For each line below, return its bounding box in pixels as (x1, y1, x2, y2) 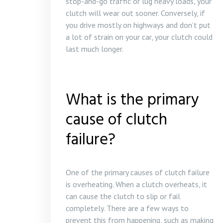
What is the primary (66, 87, 199, 113)
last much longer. (66, 43, 123, 54)
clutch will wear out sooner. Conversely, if (66, 7, 205, 18)
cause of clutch (66, 107, 167, 133)
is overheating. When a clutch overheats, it (66, 179, 207, 189)
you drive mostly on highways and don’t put (66, 19, 211, 30)
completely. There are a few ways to (66, 203, 189, 213)
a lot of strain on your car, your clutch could (66, 31, 213, 42)
